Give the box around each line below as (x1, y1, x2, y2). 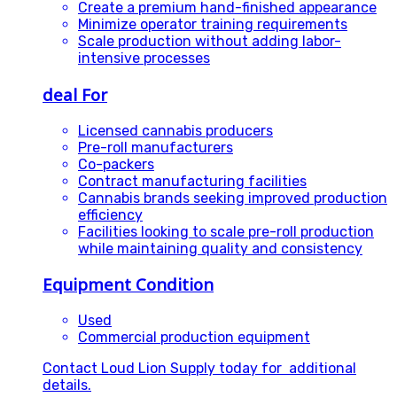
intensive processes (78, 50, 210, 67)
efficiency (78, 206, 143, 223)
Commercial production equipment (78, 329, 310, 346)
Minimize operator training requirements (78, 16, 347, 34)
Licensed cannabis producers (78, 121, 273, 139)
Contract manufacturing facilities (78, 172, 307, 190)
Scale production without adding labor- (78, 33, 341, 51)
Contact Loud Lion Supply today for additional (43, 360, 356, 378)
